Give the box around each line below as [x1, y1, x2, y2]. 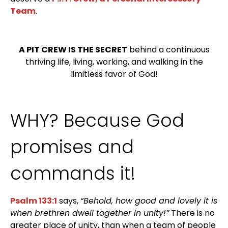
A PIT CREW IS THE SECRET [18, 44, 127, 56]
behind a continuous [127, 44, 210, 56]
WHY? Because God [10, 108, 184, 133]
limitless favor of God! [70, 68, 158, 80]
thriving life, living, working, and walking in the [25, 56, 203, 68]
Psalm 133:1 [10, 195, 57, 207]
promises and [10, 134, 134, 160]
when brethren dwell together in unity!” [10, 207, 169, 219]
